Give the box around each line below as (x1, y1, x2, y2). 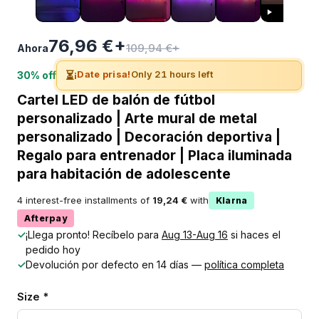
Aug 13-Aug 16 (162, 228, 228, 241)
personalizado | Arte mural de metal (17, 109, 257, 127)
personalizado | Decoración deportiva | (17, 127, 281, 145)
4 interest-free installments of (17, 194, 152, 206)
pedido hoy (26, 243, 80, 256)
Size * (17, 290, 48, 303)
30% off (17, 69, 56, 82)
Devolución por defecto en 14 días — (26, 258, 204, 271)
